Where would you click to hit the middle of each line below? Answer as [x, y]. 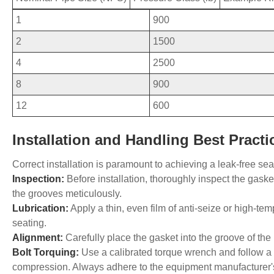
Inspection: [38, 179]
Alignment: [38, 238]
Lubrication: [40, 209]
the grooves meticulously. [67, 194]
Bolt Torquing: [46, 253]
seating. [29, 223]
